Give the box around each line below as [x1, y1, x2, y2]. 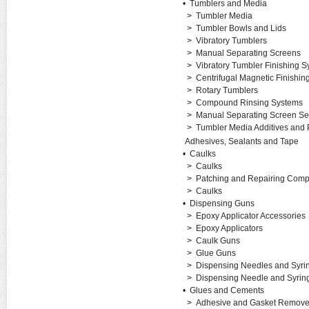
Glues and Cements [189, 286, 264, 295]
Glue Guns [195, 248, 236, 258]
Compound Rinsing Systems [195, 98, 303, 108]
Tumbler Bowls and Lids [195, 23, 286, 33]
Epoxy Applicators [195, 223, 263, 233]
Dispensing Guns [189, 199, 255, 208]
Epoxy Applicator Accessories [195, 211, 306, 221]
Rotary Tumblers [195, 86, 258, 95]
